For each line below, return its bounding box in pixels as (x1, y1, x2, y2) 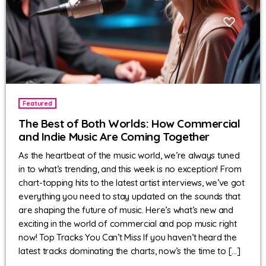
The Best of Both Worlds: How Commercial (18, 116, 240, 131)
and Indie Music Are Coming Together (18, 129, 210, 144)
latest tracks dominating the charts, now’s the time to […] (18, 245, 240, 257)
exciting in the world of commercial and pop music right (18, 218, 237, 230)
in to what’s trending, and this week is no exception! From (18, 163, 242, 175)
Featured (23, 99, 52, 107)
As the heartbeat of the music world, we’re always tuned (18, 150, 240, 161)
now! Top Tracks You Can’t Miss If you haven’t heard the (18, 232, 237, 243)
